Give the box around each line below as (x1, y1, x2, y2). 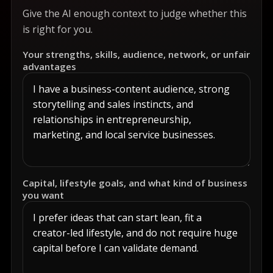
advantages (23, 60, 76, 73)
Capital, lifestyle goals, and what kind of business (23, 177, 247, 189)
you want (23, 189, 64, 201)
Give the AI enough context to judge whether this (23, 7, 247, 20)
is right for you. (23, 23, 93, 36)
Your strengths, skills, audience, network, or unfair (23, 48, 250, 60)
